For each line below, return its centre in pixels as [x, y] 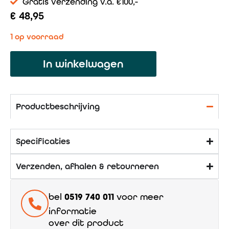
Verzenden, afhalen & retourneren [87, 166]
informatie [73, 211]
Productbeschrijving [58, 107]
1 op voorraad [37, 37]
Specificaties [43, 141]
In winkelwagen [83, 64]
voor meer [139, 197]
